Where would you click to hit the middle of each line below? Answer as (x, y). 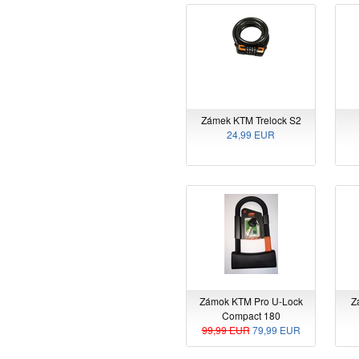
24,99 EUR (251, 134)
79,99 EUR (275, 329)
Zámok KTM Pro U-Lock (251, 301)
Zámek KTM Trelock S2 (251, 119)
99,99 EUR (226, 329)
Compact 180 (251, 315)
